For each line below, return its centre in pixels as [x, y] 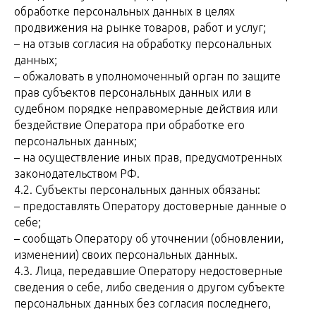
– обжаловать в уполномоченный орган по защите [147, 76]
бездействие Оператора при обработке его [129, 125]
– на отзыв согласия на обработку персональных [143, 44]
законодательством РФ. [77, 174]
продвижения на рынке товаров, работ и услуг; [140, 28]
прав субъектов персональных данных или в [133, 92]
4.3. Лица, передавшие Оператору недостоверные [148, 271]
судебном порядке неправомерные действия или [146, 109]
